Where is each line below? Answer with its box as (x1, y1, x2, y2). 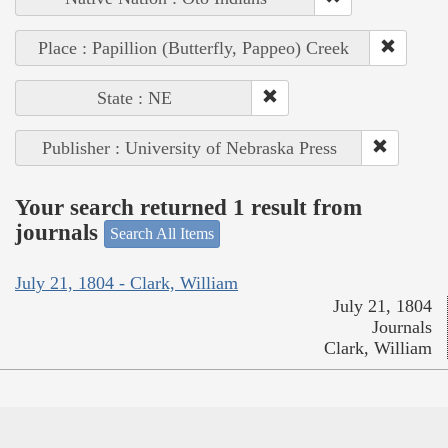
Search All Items (110, 225, 214, 243)
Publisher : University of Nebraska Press (41, 138, 337, 159)
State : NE (96, 88, 172, 109)
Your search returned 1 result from (15, 194, 362, 220)
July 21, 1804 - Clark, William (15, 272, 238, 293)
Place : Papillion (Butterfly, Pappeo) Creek (37, 38, 349, 59)
